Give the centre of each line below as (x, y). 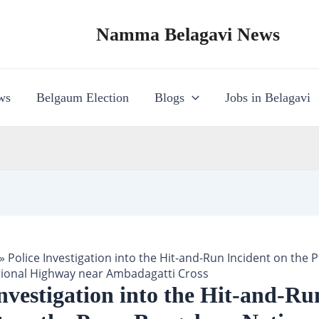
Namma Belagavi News (188, 34)
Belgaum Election (83, 98)
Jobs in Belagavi (267, 98)
